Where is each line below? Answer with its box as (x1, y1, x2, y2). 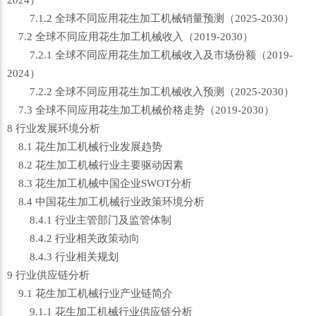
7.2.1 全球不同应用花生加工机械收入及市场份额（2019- (7, 49, 293, 61)
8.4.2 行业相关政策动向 (7, 233, 140, 244)
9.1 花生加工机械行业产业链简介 (7, 288, 173, 299)
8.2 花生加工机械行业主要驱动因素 (7, 159, 183, 171)
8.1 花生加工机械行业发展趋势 (7, 141, 162, 152)
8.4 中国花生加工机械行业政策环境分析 (7, 196, 205, 207)
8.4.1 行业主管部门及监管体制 (7, 214, 171, 226)
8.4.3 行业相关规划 (7, 251, 119, 262)
